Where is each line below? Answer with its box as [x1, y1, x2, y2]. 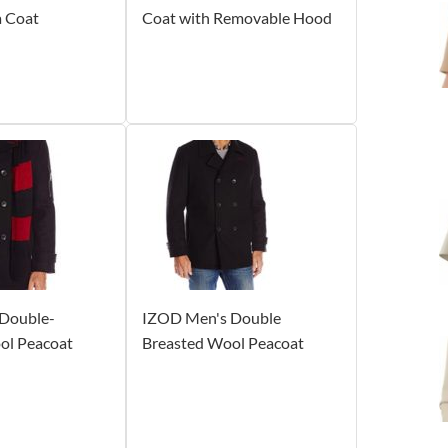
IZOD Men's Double [141, 307, 281, 327]
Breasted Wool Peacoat [141, 332, 304, 352]
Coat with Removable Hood [141, 7, 332, 27]
